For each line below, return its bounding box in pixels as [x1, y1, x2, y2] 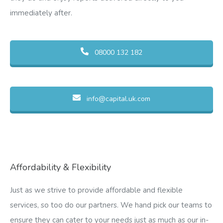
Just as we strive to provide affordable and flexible [10, 185, 183, 195]
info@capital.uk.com [87, 94, 150, 104]
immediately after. [10, 7, 72, 18]
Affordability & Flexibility [10, 161, 111, 173]
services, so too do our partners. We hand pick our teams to [10, 200, 212, 210]
